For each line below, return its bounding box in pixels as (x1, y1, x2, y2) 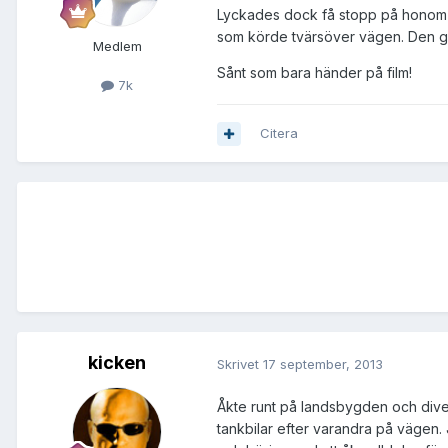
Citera (260, 125, 298, 142)
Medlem (92, 38, 142, 55)
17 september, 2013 (263, 355, 383, 372)
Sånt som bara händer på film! (217, 64, 412, 82)
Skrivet (217, 355, 263, 372)
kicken (88, 352, 146, 374)
